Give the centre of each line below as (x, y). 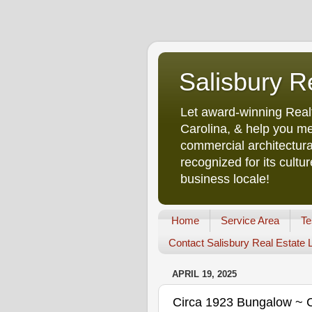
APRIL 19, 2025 (204, 274)
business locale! (225, 179)
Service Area (250, 221)
